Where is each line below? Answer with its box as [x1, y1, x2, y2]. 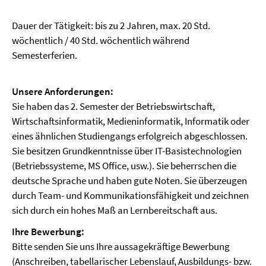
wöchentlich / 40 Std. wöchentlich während [12, 34, 189, 47]
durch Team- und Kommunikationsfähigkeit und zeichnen [12, 189, 249, 202]
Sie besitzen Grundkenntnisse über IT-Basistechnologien [12, 144, 242, 157]
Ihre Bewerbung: [12, 225, 84, 238]
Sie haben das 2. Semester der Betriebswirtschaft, [12, 100, 215, 113]
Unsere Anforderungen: [12, 85, 113, 98]
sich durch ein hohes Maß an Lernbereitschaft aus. [12, 204, 217, 217]
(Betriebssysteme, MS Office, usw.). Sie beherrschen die [12, 159, 236, 172]
